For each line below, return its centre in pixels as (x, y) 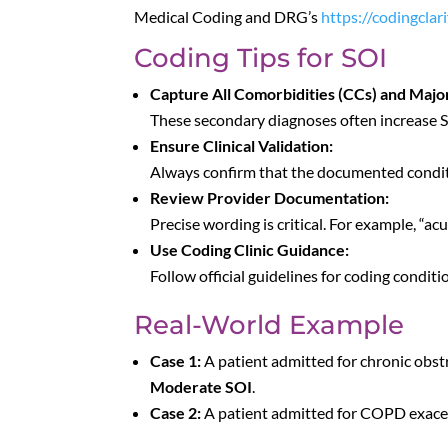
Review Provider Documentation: (270, 197)
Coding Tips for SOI (261, 57)
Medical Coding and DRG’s (228, 16)
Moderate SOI (201, 386)
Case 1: (176, 360)
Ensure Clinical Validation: (242, 145)
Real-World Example (269, 324)
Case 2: (176, 412)
